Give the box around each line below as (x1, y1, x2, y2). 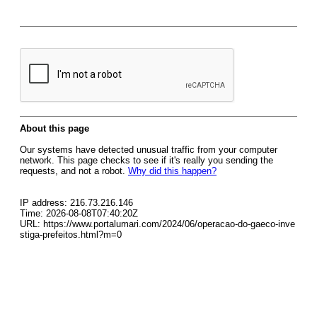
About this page (20, 123, 89, 134)
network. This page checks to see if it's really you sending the (20, 155, 273, 166)
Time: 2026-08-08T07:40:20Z (20, 208, 138, 219)
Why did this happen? (128, 166, 217, 176)
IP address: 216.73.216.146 (20, 197, 133, 208)
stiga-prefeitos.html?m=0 (20, 229, 122, 240)
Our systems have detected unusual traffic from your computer (20, 144, 277, 155)
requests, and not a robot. (20, 166, 128, 176)
